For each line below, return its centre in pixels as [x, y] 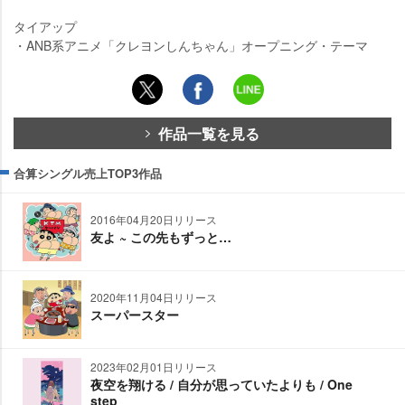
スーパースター [135, 315]
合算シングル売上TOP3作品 [88, 174]
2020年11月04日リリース [154, 297]
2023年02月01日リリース [154, 367]
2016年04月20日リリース [154, 220]
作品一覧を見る [209, 134]
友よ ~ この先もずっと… [161, 237]
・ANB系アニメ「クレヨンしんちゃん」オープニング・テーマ [191, 46]
